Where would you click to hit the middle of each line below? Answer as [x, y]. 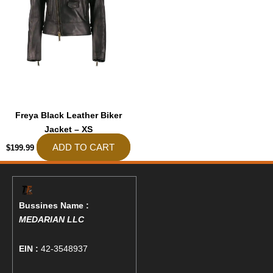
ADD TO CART [83, 147]
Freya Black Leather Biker [68, 115]
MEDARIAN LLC [51, 220]
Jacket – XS [68, 129]
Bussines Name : [54, 206]
